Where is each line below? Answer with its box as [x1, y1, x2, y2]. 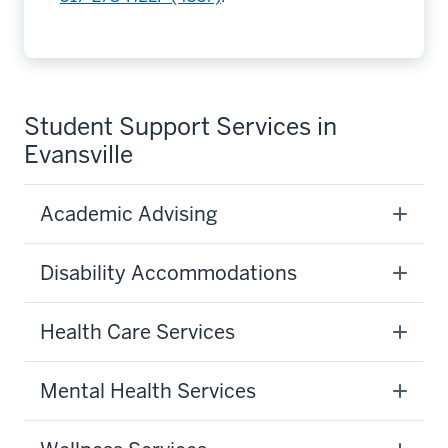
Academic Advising [40, 201, 218, 227]
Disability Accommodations [40, 260, 297, 286]
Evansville [24, 139, 133, 170]
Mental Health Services [40, 378, 256, 404]
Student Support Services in [24, 111, 337, 142]
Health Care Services [40, 319, 235, 345]
